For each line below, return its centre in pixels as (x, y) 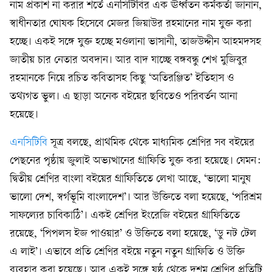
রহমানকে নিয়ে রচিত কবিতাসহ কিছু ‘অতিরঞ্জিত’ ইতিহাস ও (122, 79)
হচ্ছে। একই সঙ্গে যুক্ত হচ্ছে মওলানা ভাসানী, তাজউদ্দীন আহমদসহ (135, 42)
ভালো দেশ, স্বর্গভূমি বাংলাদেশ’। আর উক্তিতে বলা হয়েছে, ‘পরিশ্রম (136, 198)
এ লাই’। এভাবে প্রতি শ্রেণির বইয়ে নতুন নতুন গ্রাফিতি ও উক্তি (127, 253)
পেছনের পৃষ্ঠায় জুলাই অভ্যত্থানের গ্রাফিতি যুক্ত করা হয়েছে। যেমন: (135, 161)
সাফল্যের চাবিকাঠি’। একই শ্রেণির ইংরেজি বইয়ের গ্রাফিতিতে (125, 216)
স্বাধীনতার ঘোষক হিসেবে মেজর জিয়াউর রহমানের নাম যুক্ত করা (131, 24)
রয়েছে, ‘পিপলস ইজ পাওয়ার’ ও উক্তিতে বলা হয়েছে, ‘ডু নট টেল (133, 234)
